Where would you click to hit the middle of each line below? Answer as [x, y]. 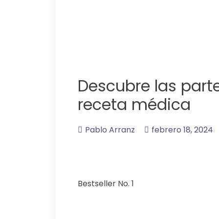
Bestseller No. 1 [106, 184]
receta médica [134, 104]
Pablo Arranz [110, 130]
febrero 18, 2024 [182, 130]
